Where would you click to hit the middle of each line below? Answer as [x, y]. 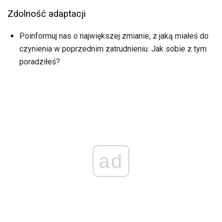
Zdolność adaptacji [47, 14]
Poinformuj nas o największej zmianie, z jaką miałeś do [114, 36]
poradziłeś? [40, 62]
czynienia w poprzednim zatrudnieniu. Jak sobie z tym [113, 49]
